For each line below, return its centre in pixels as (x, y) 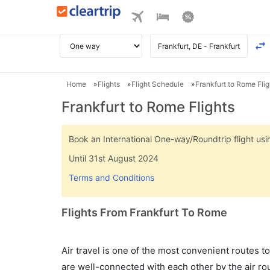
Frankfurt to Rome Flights (148, 107)
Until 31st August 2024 (114, 158)
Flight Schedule (158, 84)
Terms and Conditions (111, 177)
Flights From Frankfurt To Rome (144, 212)
